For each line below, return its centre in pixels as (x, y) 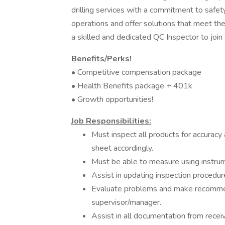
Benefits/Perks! (101, 59)
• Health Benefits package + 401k (132, 86)
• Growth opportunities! (112, 99)
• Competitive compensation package (136, 72)
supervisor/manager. (126, 202)
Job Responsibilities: (111, 121)
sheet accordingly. (122, 148)
